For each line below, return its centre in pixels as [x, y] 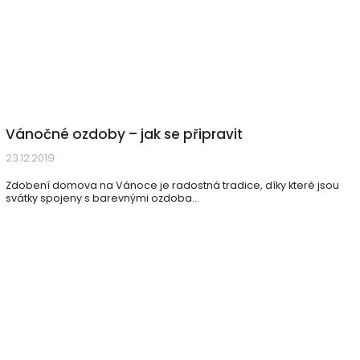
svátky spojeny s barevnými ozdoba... [102, 198]
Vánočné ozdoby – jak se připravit [124, 134]
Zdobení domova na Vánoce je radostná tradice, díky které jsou [172, 185]
